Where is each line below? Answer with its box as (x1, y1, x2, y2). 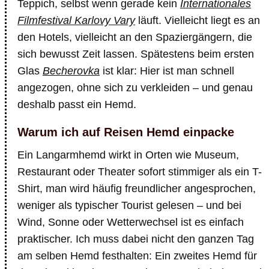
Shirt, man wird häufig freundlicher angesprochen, (17, 183, 256, 195)
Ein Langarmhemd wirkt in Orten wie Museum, (17, 149, 239, 161)
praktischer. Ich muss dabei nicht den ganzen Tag (17, 233, 254, 245)
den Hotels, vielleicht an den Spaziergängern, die (17, 31, 252, 43)
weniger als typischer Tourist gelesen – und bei (17, 199, 241, 211)
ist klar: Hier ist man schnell (100, 65, 234, 77)
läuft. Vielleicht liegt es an (135, 14, 260, 26)
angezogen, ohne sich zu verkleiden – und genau (17, 82, 253, 94)
